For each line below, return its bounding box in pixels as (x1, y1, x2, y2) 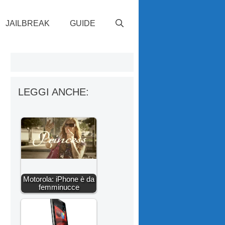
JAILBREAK (6, 19, 50, 28)
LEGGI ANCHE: (18, 86, 89, 97)
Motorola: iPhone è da (23, 174, 94, 183)
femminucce (38, 182, 79, 191)
